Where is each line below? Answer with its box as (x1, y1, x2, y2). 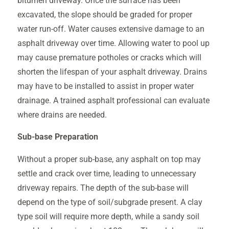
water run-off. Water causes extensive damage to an (17, 24, 204, 34)
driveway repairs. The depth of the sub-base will (17, 183, 189, 193)
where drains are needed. (17, 110, 107, 120)
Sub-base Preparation (17, 132, 98, 142)
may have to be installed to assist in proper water (17, 81, 194, 91)
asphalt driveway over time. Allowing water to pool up (17, 38, 210, 48)
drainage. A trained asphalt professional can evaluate (17, 96, 210, 105)
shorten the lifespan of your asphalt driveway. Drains (17, 67, 207, 77)
